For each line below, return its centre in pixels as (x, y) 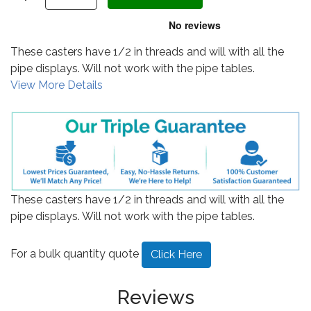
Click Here (176, 254)
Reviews (155, 297)
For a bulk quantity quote (76, 254)
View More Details (57, 85)
